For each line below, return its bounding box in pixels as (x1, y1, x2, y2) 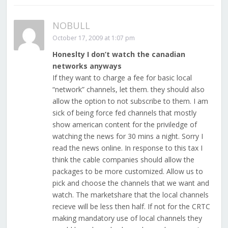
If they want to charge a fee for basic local (52, 73, 192, 83)
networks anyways (52, 61, 122, 71)
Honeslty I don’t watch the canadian (52, 49, 185, 60)
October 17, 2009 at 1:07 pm (52, 34, 135, 43)
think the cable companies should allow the (52, 155, 194, 165)
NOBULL (52, 19, 90, 32)
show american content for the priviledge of (52, 120, 197, 130)
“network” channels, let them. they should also (52, 84, 205, 95)
